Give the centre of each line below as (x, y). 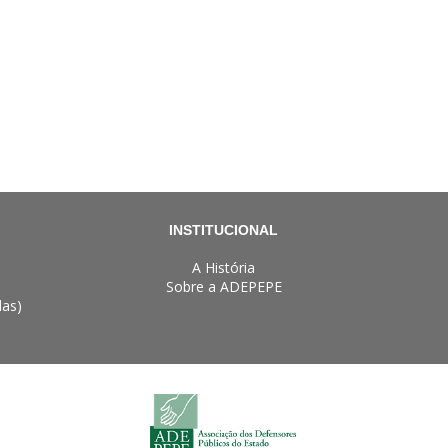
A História (224, 267)
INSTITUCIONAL (224, 230)
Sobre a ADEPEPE (223, 286)
